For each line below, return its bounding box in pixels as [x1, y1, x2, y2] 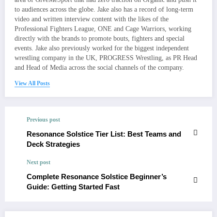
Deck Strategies [27, 140, 80, 149]
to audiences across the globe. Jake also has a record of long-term [15, 6, 193, 14]
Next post [27, 159, 50, 166]
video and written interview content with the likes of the [15, 15, 169, 23]
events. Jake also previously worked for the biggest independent [15, 45, 189, 52]
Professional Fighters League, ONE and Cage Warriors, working [15, 25, 191, 33]
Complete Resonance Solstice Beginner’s [27, 172, 167, 181]
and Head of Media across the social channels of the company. [15, 64, 184, 72]
